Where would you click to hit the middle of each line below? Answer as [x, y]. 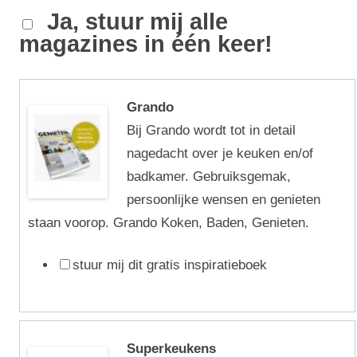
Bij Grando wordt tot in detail [211, 130]
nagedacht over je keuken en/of [220, 153]
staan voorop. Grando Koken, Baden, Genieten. [169, 223]
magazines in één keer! [146, 44]
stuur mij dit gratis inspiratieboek [170, 265]
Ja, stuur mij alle [131, 22]
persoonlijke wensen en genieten [224, 200]
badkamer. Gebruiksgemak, [209, 177]
